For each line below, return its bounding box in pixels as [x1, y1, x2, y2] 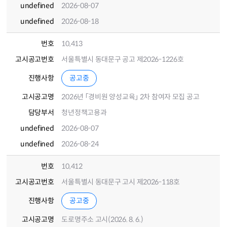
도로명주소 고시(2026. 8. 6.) [61, 215, 143, 224]
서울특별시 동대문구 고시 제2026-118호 [61, 177, 180, 186]
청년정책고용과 [61, 108, 107, 117]
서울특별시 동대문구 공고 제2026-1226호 [61, 55, 184, 64]
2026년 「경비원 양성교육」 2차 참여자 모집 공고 [61, 92, 200, 101]
